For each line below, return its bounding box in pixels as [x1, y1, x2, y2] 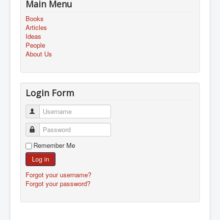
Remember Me [33, 140, 75, 150]
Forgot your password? [26, 178, 90, 188]
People [26, 40, 45, 50]
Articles [26, 22, 47, 32]
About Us [26, 49, 52, 58]
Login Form [26, 86, 74, 99]
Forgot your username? [26, 169, 91, 179]
